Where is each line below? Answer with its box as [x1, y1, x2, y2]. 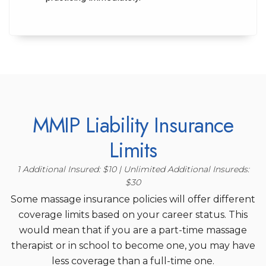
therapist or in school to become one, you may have [11, 240, 255, 251]
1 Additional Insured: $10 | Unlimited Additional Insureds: [17, 164, 249, 175]
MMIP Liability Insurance [32, 110, 234, 140]
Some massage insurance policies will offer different [11, 194, 255, 205]
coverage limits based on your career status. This [18, 209, 248, 220]
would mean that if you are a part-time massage [19, 224, 247, 236]
